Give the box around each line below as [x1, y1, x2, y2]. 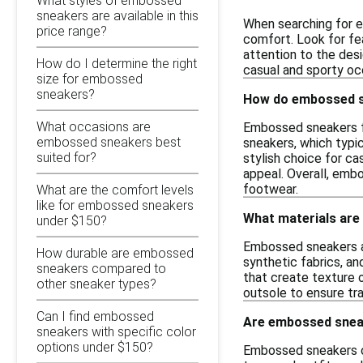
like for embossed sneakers [36, 197, 194, 213]
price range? [36, 23, 107, 39]
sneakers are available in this [36, 7, 199, 23]
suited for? [36, 149, 96, 165]
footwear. [243, 181, 298, 197]
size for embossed [36, 70, 143, 87]
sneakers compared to [36, 260, 166, 276]
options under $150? [36, 339, 153, 355]
